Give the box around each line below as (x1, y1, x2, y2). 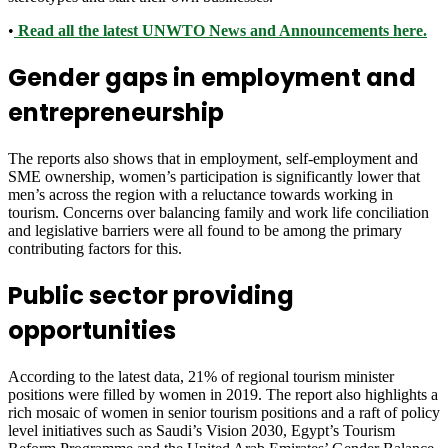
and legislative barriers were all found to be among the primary (8, 222, 402, 240)
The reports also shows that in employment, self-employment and (8, 150, 418, 168)
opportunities (8, 314, 176, 348)
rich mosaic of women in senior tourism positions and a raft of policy (8, 404, 440, 422)
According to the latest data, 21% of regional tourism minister (8, 368, 394, 386)
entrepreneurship (8, 96, 224, 130)
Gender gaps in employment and (8, 61, 416, 95)
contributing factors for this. (8, 240, 182, 258)
